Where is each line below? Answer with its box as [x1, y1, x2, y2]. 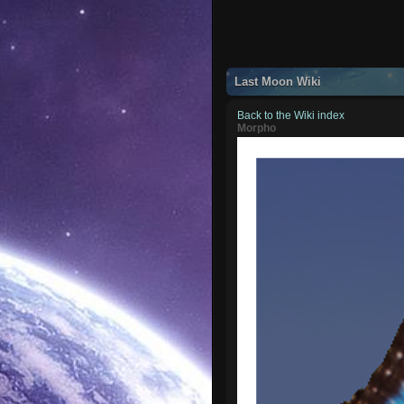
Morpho [237, 121, 277, 134]
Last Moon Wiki [234, 74, 322, 88]
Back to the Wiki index [237, 108, 345, 122]
